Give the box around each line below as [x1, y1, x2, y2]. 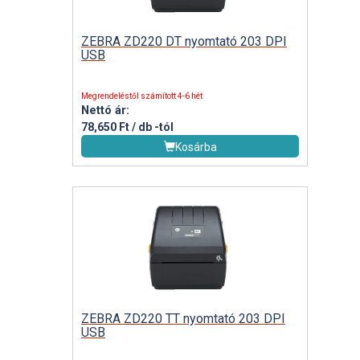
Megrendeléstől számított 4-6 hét [81, 91, 202, 100]
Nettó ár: [81, 103, 129, 117]
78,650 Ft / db [81, 120, 154, 133]
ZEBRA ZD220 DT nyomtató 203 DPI [81, 33, 287, 49]
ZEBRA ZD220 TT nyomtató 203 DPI [81, 310, 285, 326]
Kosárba [174, 140, 217, 153]
